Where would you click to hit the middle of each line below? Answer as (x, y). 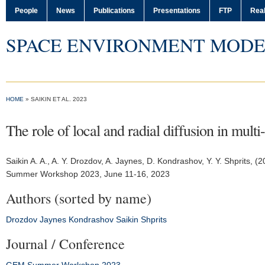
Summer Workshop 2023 (53, 174)
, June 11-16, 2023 (135, 174)
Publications (114, 11)
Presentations (177, 11)
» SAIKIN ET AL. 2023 (55, 99)
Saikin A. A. (27, 161)
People (26, 11)
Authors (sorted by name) (79, 198)
